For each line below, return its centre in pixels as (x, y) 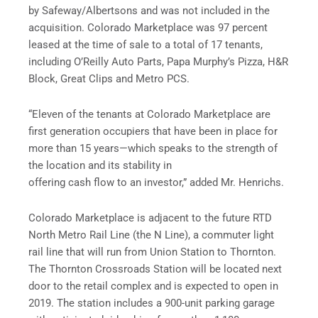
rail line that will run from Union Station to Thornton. (152, 252)
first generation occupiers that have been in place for (153, 131)
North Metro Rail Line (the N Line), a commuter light (151, 235)
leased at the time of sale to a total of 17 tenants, (146, 45)
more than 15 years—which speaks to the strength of (153, 148)
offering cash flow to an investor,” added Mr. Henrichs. (156, 182)
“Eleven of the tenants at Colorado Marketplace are (149, 114)
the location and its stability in (100, 165)
